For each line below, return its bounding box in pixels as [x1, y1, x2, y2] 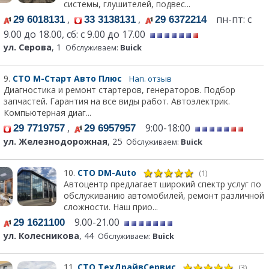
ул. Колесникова [4, 230, 79, 242]
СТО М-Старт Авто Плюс [13, 73, 124, 85]
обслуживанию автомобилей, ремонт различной [63, 190, 264, 202]
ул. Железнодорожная [4, 136, 107, 148]
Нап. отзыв [129, 73, 172, 85]
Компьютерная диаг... [4, 107, 91, 119]
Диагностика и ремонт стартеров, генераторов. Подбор [4, 84, 235, 96]
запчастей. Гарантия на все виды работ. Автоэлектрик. [4, 95, 230, 107]
